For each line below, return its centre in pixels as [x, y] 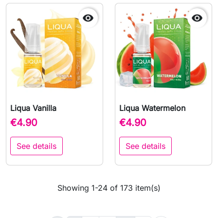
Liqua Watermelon [152, 108]
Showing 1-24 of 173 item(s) [109, 188]
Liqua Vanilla [33, 108]
